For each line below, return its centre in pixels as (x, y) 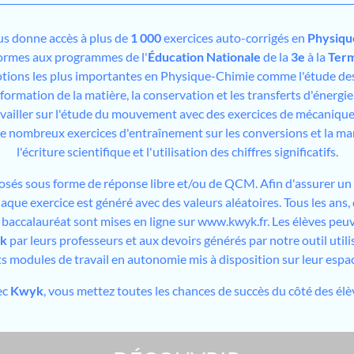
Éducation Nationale (204, 56)
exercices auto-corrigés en (234, 37)
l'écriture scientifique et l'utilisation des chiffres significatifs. (177, 151)
